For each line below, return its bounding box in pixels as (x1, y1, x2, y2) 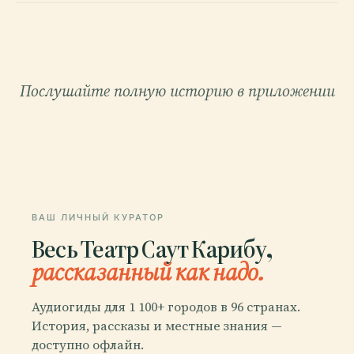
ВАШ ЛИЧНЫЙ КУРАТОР (32, 212, 164, 223)
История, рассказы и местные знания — (32, 316, 282, 334)
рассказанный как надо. (32, 256, 264, 287)
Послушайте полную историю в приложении (19, 80, 335, 102)
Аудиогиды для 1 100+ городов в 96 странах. (32, 297, 300, 315)
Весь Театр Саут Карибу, (32, 233, 272, 264)
